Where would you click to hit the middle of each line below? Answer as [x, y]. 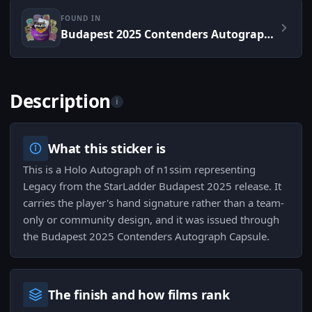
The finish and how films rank [139, 295]
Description [61, 101]
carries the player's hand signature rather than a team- [154, 203]
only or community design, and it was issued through [151, 220]
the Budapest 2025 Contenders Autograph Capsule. [146, 236]
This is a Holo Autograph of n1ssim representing [139, 170]
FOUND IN [81, 18]
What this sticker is [107, 149]
